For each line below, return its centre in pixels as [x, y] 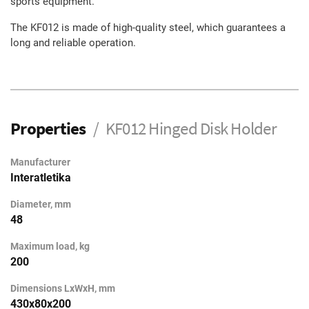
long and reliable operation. [73, 43]
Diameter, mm [41, 205]
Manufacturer [40, 162]
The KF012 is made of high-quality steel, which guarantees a [148, 28]
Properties [48, 129]
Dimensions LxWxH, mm [63, 289]
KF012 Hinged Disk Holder [191, 129]
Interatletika [41, 178]
